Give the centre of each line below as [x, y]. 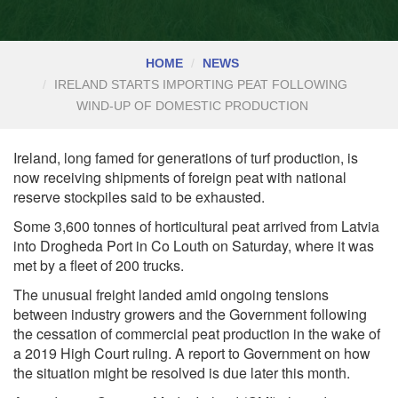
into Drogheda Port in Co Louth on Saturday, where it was [194, 245]
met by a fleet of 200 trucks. [99, 265]
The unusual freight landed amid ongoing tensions [171, 294]
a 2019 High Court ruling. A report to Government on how [192, 353]
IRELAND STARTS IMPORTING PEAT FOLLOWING [200, 85]
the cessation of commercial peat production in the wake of [197, 333]
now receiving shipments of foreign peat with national [180, 177]
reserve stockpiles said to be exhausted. [139, 196]
